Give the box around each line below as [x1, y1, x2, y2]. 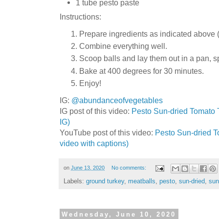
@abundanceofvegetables [71, 96, 163, 105]
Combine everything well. [79, 42, 167, 51]
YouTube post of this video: [60, 128, 155, 137]
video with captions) [60, 139, 129, 148]
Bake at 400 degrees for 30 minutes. [79, 66, 204, 75]
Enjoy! [79, 78, 101, 88]
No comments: [111, 165, 148, 171]
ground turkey [86, 177, 124, 185]
